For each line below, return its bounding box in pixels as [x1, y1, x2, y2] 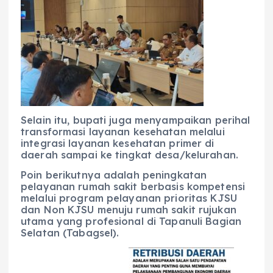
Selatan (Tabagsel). [21, 227, 119, 239]
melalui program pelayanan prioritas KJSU [21, 192, 237, 205]
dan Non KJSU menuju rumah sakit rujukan [21, 204, 236, 216]
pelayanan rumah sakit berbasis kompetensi [21, 180, 245, 193]
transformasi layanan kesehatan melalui [21, 126, 225, 138]
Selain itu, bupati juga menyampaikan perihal [21, 114, 250, 127]
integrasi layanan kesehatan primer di [21, 137, 214, 150]
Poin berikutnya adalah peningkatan [21, 169, 207, 182]
